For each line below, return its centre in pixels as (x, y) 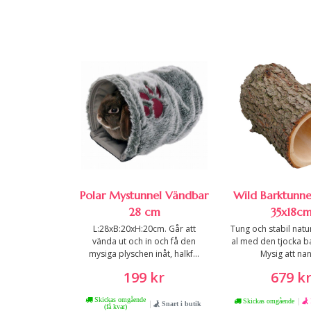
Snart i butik (181, 304)
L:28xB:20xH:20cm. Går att (144, 229)
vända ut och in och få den (144, 242)
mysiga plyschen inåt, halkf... (144, 254)
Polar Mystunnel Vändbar (144, 195)
